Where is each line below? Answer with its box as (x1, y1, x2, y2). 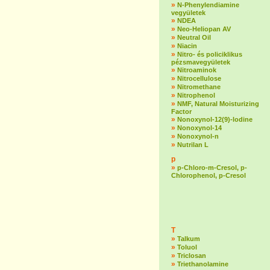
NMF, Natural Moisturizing (177, 100, 259, 107)
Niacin (177, 42, 197, 49)
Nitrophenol (177, 92, 215, 99)
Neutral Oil (177, 34, 211, 41)
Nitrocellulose (177, 75, 221, 82)
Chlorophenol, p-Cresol (171, 172, 246, 179)
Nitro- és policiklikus (177, 51, 242, 58)
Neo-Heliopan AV (177, 25, 231, 33)
